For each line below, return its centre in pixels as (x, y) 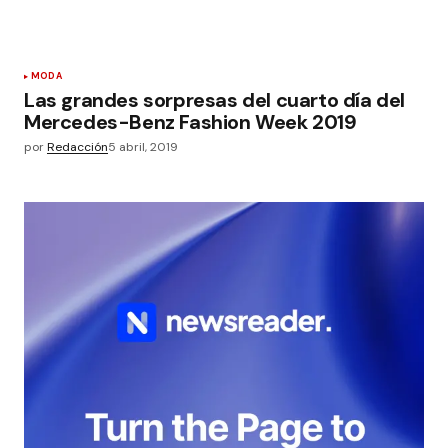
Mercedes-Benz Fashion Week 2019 (190, 122)
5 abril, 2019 (143, 147)
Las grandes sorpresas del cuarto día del (215, 100)
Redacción (77, 147)
